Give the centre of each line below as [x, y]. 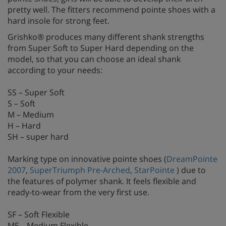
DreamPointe [192, 159]
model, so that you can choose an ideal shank [94, 59]
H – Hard [24, 126]
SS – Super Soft [36, 93]
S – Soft [21, 104]
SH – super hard [38, 137]
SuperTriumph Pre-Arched [80, 170]
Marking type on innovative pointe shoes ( [87, 159]
